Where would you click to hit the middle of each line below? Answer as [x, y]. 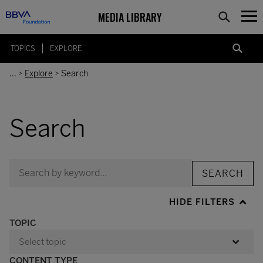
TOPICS [23, 48]
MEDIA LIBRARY [130, 17]
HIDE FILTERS [202, 202]
